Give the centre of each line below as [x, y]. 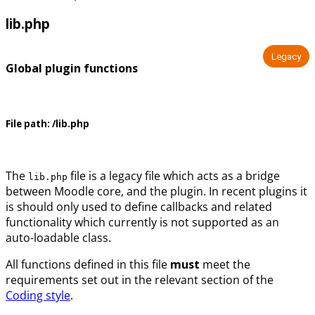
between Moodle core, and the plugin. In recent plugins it [156, 192]
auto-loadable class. [58, 238]
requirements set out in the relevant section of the [140, 280]
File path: [28, 124]
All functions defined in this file [88, 265]
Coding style [38, 296]
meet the [225, 265]
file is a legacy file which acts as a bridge [174, 176]
